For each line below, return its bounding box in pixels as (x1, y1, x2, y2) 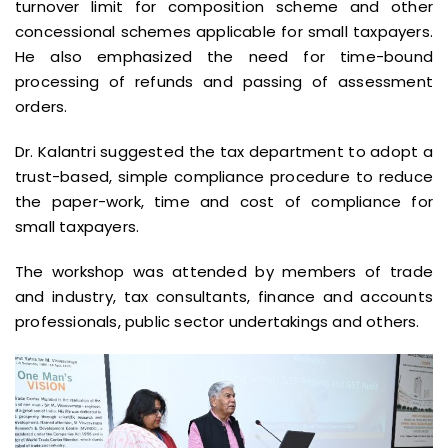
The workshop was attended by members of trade (15, 261, 433, 282)
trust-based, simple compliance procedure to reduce (15, 166, 433, 187)
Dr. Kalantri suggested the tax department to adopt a (15, 141, 433, 162)
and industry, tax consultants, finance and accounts (15, 286, 433, 307)
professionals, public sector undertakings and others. (15, 311, 420, 332)
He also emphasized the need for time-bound (15, 46, 433, 67)
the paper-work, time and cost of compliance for (15, 191, 433, 212)
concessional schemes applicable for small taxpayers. (15, 21, 433, 42)
